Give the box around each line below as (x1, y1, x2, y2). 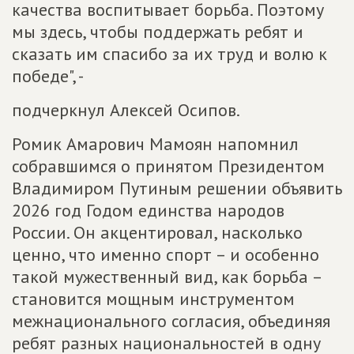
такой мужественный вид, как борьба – (12, 265, 322, 288)
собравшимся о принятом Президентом (12, 155, 325, 177)
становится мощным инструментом (12, 288, 295, 310)
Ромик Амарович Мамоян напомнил (12, 133, 299, 155)
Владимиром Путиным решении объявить (12, 177, 342, 199)
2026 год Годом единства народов (12, 199, 284, 221)
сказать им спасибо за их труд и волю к (12, 43, 327, 65)
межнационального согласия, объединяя (12, 310, 330, 332)
